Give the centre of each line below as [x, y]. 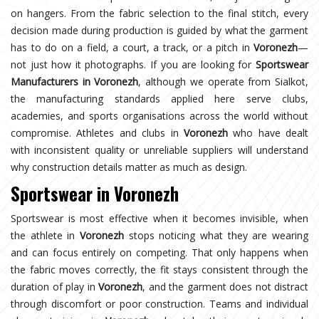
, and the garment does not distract [225, 286]
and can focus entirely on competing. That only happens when [159, 252]
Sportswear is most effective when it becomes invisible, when [159, 218]
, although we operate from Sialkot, [224, 81]
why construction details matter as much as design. [129, 167]
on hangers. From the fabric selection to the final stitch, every [159, 13]
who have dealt [268, 132]
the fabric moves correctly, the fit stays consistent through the [159, 269]
